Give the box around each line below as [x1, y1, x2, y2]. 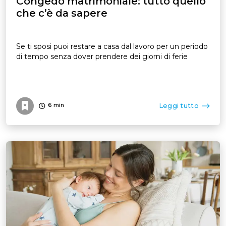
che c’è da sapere [16, 7, 107, 19]
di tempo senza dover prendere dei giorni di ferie [16, 51, 188, 61]
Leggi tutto [158, 101, 199, 109]
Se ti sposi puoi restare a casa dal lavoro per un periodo [16, 41, 208, 51]
